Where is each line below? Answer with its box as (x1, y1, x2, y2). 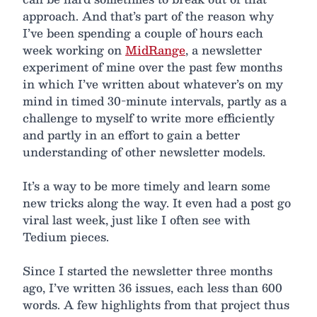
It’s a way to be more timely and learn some (23, 175, 270, 195)
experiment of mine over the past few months (23, 57, 282, 76)
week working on (23, 40, 125, 59)
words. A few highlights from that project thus (23, 294, 289, 314)
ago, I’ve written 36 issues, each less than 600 (23, 277, 282, 297)
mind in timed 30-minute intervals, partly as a (23, 91, 287, 110)
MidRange (125, 40, 185, 59)
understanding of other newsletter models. (23, 142, 265, 161)
